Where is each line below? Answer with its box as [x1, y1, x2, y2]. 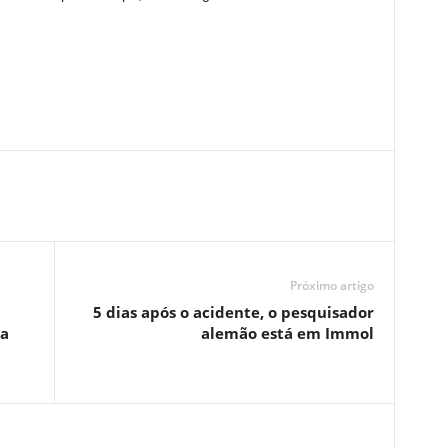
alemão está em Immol [200, 323, 374, 343]
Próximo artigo [289, 277, 374, 294]
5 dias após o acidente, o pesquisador [92, 302, 374, 322]
